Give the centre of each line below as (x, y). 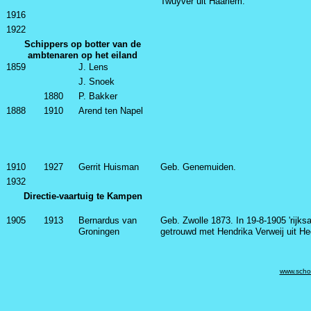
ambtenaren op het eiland (83, 55)
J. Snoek (96, 82)
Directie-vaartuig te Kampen (83, 196)
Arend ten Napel (112, 111)
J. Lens (93, 67)
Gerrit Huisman (109, 167)
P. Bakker (98, 96)
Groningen (99, 232)
